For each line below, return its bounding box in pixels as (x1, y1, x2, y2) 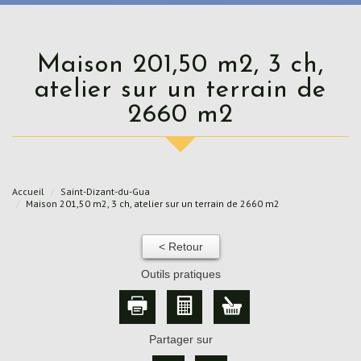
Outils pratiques (140, 267, 221, 280)
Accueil (12, 185, 44, 197)
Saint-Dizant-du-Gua (60, 185, 150, 197)
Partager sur (148, 332, 213, 346)
